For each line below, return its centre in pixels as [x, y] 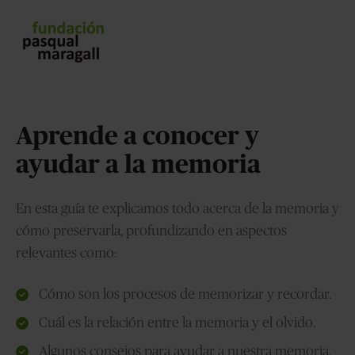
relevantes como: [66, 254]
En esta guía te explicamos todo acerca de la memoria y [177, 209]
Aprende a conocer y [137, 136]
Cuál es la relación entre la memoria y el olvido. [177, 323]
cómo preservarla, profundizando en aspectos [151, 231]
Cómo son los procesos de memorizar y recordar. [185, 295]
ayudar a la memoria [138, 165]
